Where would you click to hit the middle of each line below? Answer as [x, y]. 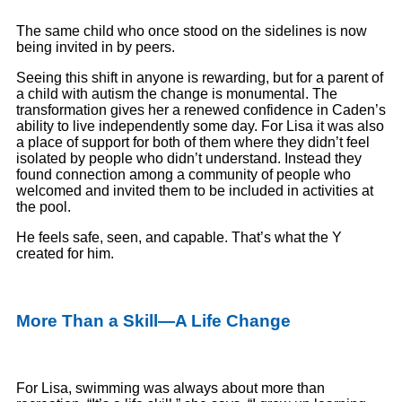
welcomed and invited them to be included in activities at [195, 191]
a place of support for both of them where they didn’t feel [193, 143]
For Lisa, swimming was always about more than [170, 388]
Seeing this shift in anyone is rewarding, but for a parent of [200, 78]
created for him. [65, 254]
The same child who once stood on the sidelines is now [192, 31]
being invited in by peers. [97, 48]
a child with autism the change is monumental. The [177, 94]
